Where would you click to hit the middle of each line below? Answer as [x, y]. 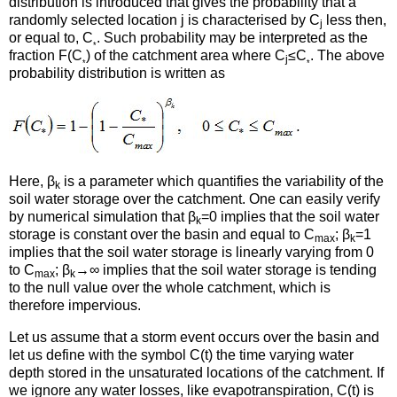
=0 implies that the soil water [290, 217]
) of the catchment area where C [186, 56]
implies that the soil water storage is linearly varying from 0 [191, 253]
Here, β [32, 182]
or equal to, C [51, 38]
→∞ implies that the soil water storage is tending [226, 270]
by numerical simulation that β [102, 217]
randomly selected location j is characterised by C [164, 20]
